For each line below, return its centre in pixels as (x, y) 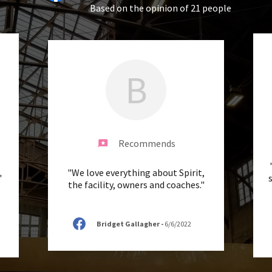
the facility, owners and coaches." (136, 184)
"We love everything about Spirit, (136, 172)
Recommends (147, 143)
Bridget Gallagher (128, 223)
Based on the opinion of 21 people (160, 8)
